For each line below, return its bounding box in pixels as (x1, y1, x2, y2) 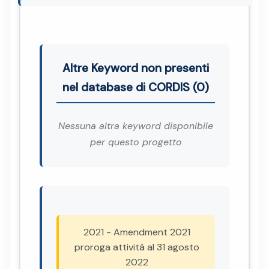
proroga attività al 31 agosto (74, 240, 199, 253)
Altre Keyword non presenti (62, 60, 209, 76)
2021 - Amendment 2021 (83, 225, 190, 238)
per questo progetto (89, 135, 182, 148)
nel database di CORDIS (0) (62, 79, 209, 95)
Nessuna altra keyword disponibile (58, 119, 213, 132)
